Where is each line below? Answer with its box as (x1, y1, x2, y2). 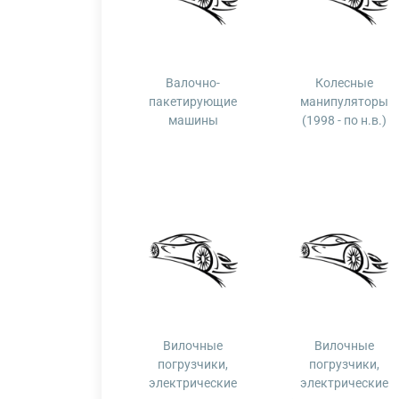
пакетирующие (149, 94, 238, 109)
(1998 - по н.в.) (301, 113, 387, 127)
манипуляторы (299, 94, 388, 109)
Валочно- (166, 76, 221, 90)
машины (167, 113, 218, 127)
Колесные (314, 76, 373, 90)
